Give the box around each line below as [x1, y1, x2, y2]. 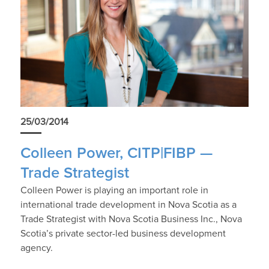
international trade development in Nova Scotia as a [20, 199, 237, 210]
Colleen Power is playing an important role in [20, 185, 208, 195]
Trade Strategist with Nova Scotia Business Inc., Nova [20, 214, 242, 224]
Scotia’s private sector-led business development [20, 228, 226, 238]
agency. [20, 243, 53, 253]
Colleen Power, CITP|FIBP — [20, 145, 213, 161]
